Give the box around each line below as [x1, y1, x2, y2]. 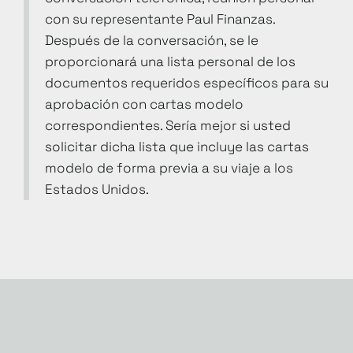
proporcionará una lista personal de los [45, 52, 295, 70]
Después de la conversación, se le [45, 31, 258, 49]
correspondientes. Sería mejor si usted [45, 116, 291, 134]
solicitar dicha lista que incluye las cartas [45, 137, 309, 155]
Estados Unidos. [45, 180, 149, 198]
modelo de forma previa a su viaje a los [45, 158, 293, 176]
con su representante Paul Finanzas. [45, 9, 275, 28]
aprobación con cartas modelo [45, 95, 243, 113]
